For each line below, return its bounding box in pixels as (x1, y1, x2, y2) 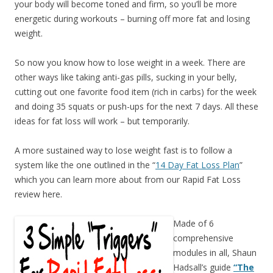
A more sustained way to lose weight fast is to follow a (15, 144, 232, 157)
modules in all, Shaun (173, 247, 257, 259)
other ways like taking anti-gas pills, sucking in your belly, (15, 71, 237, 83)
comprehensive (173, 232, 233, 244)
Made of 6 (173, 218, 214, 230)
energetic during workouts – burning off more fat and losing (15, 13, 250, 25)
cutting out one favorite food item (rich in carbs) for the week (15, 86, 257, 98)
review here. (15, 188, 62, 200)
